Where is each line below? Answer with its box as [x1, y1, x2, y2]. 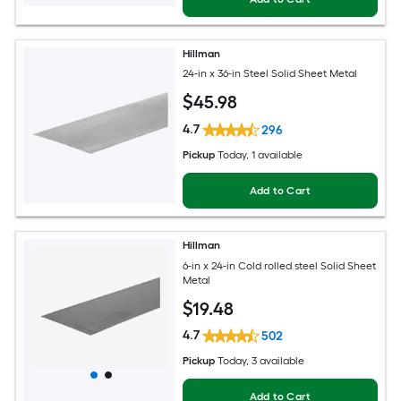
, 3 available [246, 354, 305, 368]
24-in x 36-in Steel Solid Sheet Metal [183, 67, 358, 81]
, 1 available [246, 148, 303, 161]
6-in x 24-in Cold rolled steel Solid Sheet [183, 259, 377, 272]
